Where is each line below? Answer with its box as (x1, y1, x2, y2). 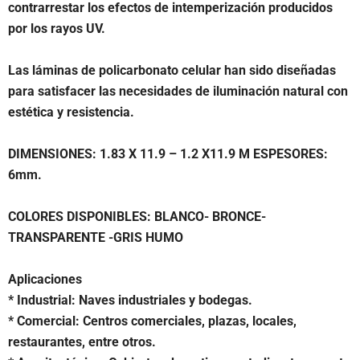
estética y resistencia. (8, 104, 134, 120)
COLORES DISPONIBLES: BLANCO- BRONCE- (8, 209, 266, 224)
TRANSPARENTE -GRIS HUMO (8, 230, 183, 245)
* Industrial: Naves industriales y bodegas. (8, 292, 252, 308)
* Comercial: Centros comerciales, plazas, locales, (8, 313, 297, 329)
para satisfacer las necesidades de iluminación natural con (8, 84, 348, 99)
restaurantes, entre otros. (8, 334, 156, 350)
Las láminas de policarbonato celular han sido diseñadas (8, 63, 336, 78)
